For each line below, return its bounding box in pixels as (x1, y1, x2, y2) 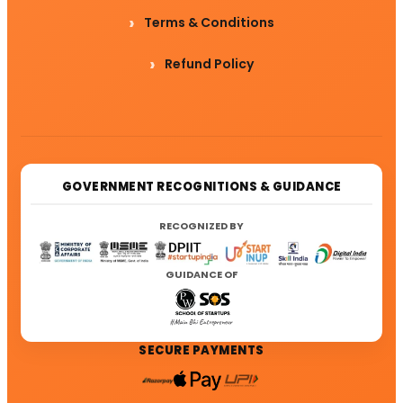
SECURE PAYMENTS (139, 341, 264, 359)
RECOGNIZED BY (159, 219, 244, 234)
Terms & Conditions (144, 13, 274, 32)
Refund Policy (165, 55, 254, 74)
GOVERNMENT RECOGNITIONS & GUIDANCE (61, 178, 342, 196)
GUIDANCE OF (166, 266, 237, 282)
